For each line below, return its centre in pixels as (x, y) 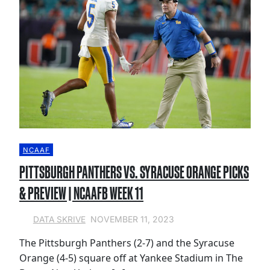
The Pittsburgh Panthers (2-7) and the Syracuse (127, 243)
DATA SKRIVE (59, 219)
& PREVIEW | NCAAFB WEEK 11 (81, 193)
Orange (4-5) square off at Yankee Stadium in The (131, 258)
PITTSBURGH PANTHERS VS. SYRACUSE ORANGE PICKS (134, 172)
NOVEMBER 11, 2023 (132, 219)
